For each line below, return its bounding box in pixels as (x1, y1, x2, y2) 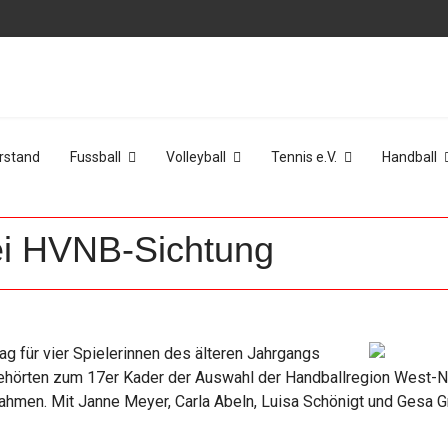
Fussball (70, 149, 121, 165)
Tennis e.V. (271, 149, 337, 165)
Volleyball (166, 149, 226, 165)
